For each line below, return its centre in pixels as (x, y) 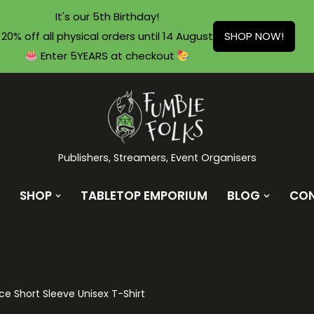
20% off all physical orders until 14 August (107, 36)
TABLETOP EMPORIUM (144, 196)
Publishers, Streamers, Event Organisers (157, 158)
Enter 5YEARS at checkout (107, 56)
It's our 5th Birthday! (107, 16)
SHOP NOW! (254, 36)
